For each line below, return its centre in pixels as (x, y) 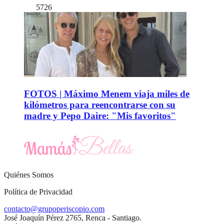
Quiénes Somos (29, 175)
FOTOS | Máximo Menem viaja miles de (107, 93)
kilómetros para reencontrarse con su (100, 104)
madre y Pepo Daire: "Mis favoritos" (100, 115)
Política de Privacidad (38, 192)
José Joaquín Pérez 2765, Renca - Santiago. (73, 218)
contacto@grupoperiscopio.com (54, 209)
